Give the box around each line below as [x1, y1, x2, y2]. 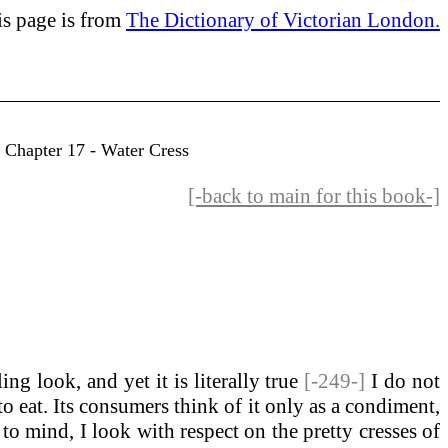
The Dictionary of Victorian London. [126, 8, 440, 32]
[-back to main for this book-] [188, 183, 440, 208]
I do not [371, 368, 441, 393]
